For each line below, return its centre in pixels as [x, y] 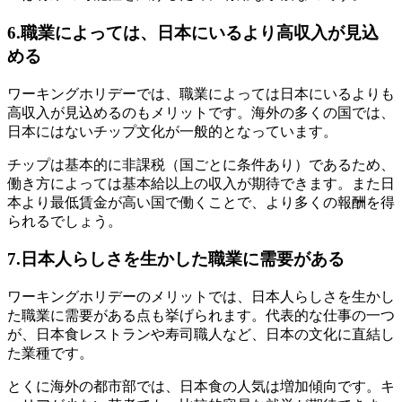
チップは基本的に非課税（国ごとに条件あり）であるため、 [201, 164]
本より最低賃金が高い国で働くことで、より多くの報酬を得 [201, 202]
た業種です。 [50, 353]
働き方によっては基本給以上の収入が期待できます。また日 [201, 183]
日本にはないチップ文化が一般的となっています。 [172, 131]
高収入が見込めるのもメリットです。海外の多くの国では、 [201, 112]
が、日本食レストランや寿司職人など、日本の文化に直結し [201, 334]
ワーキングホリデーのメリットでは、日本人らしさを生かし [201, 296]
